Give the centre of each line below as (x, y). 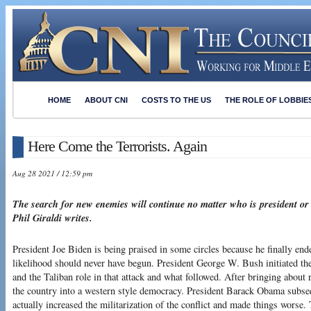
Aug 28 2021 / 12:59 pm (52, 173)
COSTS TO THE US (176, 100)
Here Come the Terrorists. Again (117, 146)
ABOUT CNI (106, 100)
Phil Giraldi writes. (52, 218)
